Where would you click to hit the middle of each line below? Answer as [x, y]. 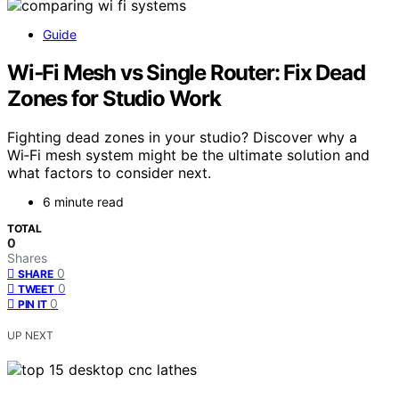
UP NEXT [30, 336]
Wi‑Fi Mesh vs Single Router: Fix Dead [186, 72]
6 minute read [83, 202]
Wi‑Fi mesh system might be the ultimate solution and [188, 155]
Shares [27, 258]
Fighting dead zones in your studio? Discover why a [182, 138]
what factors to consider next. [109, 173]
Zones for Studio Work [114, 98]
